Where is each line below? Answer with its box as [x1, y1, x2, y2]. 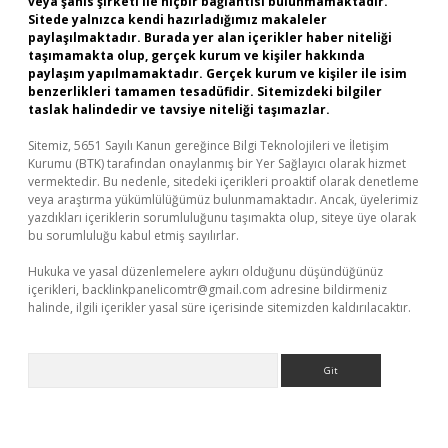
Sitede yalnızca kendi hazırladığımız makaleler [28, 11, 327, 28]
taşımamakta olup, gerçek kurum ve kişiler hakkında [28, 47, 365, 64]
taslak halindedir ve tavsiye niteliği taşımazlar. [28, 101, 330, 118]
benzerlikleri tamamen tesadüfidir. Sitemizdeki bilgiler [28, 83, 382, 100]
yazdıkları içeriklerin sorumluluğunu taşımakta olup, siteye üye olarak [28, 209, 416, 226]
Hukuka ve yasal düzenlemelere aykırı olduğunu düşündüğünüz [28, 263, 383, 280]
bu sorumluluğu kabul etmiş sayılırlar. [28, 227, 239, 244]
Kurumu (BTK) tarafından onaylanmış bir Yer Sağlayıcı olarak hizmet [28, 155, 406, 172]
